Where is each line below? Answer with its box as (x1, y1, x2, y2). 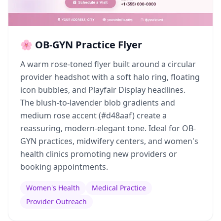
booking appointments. (20, 161, 108, 172)
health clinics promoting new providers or (20, 148, 177, 159)
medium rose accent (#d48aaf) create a (20, 110, 167, 121)
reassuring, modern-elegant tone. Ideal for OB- (20, 123, 196, 134)
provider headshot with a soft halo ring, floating (20, 72, 200, 82)
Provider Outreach (26, 197, 87, 206)
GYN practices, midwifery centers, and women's (20, 136, 198, 147)
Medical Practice (92, 183, 146, 192)
